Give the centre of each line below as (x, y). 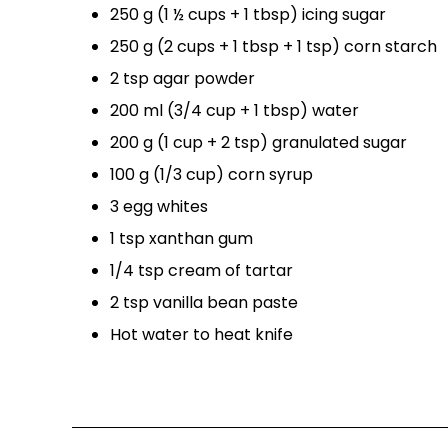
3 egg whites (159, 207)
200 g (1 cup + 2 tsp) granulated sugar (258, 143)
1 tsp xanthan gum (181, 239)
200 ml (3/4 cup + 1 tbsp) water (234, 111)
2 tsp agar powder (182, 79)
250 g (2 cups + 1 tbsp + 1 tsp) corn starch (273, 47)
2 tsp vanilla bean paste (204, 303)
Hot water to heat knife (201, 335)
